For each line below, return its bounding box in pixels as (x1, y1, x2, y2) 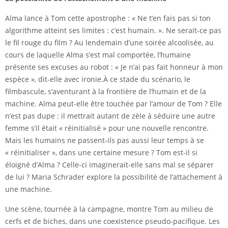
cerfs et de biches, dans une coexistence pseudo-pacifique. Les (5, 216, 220, 226)
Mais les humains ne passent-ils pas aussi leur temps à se (5, 135, 204, 146)
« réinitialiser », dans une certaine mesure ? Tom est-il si (5, 148, 197, 158)
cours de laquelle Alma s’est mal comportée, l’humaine (5, 50, 191, 60)
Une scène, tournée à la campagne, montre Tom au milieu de (5, 204, 213, 214)
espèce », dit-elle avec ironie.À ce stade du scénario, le (5, 74, 190, 84)
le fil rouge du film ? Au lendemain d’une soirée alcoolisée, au (5, 38, 214, 48)
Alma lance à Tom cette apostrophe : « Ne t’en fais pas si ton (5, 13, 211, 23)
